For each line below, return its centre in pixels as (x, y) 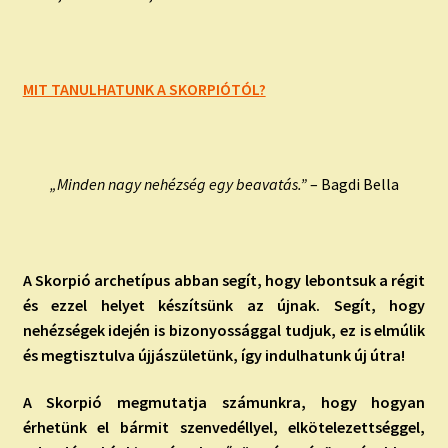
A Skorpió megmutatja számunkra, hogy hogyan (224, 402)
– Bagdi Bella (352, 184)
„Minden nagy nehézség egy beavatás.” (178, 184)
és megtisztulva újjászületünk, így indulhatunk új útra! (213, 354)
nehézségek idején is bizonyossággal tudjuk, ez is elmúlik (224, 329)
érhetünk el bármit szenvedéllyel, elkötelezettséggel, (224, 427)
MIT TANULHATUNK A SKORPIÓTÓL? (144, 88)
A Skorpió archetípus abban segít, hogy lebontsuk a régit (224, 279)
